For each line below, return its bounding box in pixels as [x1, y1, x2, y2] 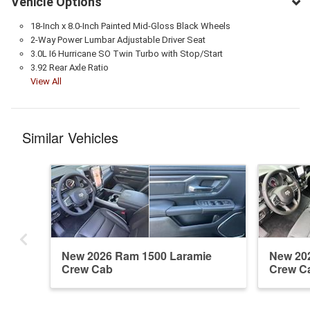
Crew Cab [62, 260, 113, 277]
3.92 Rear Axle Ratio [30, 62, 109, 73]
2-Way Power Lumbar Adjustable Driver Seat [30, 34, 206, 45]
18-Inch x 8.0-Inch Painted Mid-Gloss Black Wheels [30, 20, 230, 31]
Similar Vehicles [22, 127, 118, 147]
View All [30, 75, 62, 86]
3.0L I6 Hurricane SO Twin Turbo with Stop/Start [30, 48, 223, 59]
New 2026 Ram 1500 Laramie [62, 247, 212, 264]
